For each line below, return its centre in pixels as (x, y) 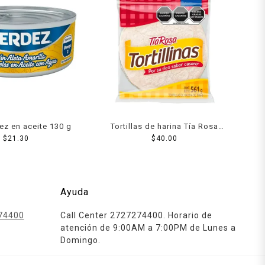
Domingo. (81, 240)
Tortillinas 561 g (164, 138)
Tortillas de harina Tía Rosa (164, 126)
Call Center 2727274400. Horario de (137, 215)
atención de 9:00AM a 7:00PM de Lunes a (148, 227)
